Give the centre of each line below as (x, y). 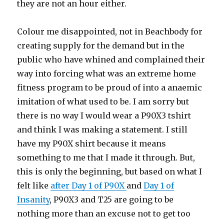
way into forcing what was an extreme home (107, 73)
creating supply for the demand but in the (101, 45)
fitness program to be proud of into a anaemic (110, 87)
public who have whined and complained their (111, 59)
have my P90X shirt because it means (92, 143)
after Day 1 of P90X (89, 185)
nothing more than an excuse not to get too (104, 213)
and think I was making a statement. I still (102, 129)
